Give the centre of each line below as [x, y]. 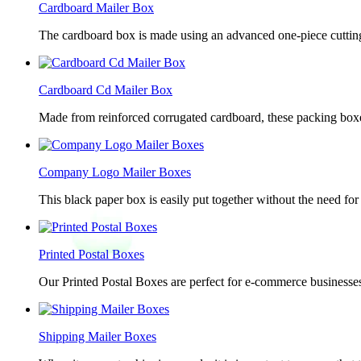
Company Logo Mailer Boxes [115, 172]
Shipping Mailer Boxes [98, 336]
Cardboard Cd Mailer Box [106, 90]
